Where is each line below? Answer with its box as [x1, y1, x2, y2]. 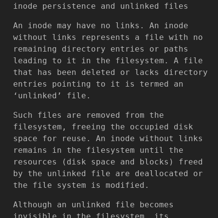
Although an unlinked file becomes [13, 200, 174, 209]
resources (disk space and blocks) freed [13, 157, 203, 166]
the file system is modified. [13, 180, 149, 190]
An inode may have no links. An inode [13, 20, 188, 30]
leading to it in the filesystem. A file [13, 55, 203, 65]
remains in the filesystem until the [13, 145, 183, 155]
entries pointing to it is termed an [13, 79, 183, 89]
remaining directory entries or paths [13, 44, 188, 54]
